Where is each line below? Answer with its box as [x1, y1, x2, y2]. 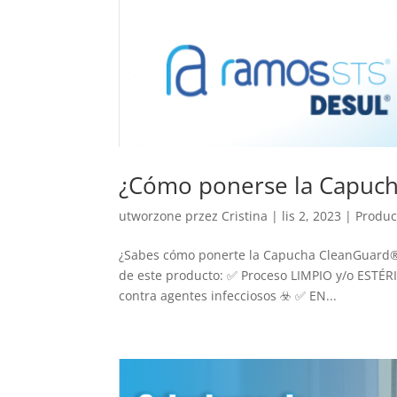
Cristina [222, 207, 269, 225]
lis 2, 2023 [282, 207, 342, 225]
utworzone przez [119, 207, 222, 225]
